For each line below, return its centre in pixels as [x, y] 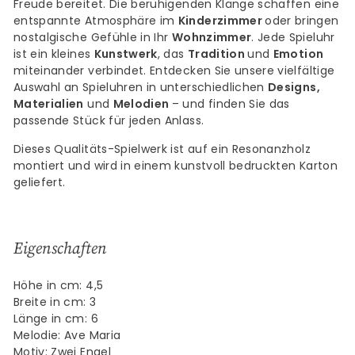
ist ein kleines [54, 54]
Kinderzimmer [221, 21]
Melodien [142, 104]
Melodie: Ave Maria [67, 335]
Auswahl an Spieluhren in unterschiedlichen [141, 87]
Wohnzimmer [212, 37]
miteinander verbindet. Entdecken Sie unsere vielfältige [174, 71]
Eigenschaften [60, 248]
